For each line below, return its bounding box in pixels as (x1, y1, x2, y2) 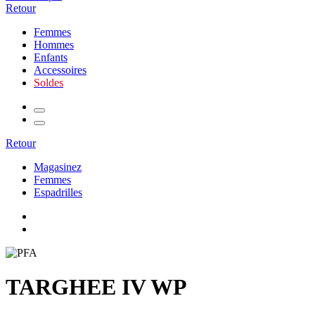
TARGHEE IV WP (6, 274, 187, 300)
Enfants (34, 51, 67, 63)
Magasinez (34, 161, 82, 173)
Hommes (34, 39, 74, 51)
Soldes (34, 77, 63, 89)
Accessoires (34, 64, 86, 76)
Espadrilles (34, 186, 82, 198)
